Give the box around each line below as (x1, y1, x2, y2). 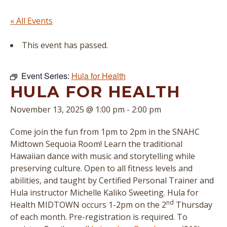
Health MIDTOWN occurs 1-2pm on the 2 (10, 199, 166, 210)
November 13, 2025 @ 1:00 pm (10, 104, 125, 115)
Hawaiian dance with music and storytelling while (10, 150, 195, 162)
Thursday (174, 199, 212, 210)
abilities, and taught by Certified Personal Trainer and (10, 175, 214, 186)
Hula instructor (10, 187, 70, 198)
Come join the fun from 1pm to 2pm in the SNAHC (10, 126, 200, 137)
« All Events (10, 15, 53, 26)
